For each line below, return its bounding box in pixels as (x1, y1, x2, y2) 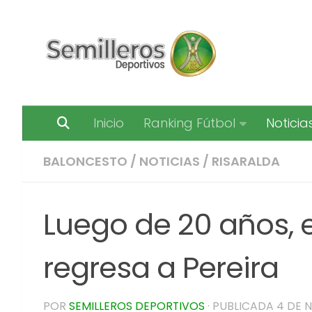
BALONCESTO (43, 153, 127, 170)
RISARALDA (212, 153, 280, 170)
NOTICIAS (139, 153, 200, 170)
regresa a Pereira (43, 247, 279, 288)
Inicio (93, 114, 124, 132)
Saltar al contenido (19, 14, 145, 31)
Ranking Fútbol (143, 114, 235, 132)
